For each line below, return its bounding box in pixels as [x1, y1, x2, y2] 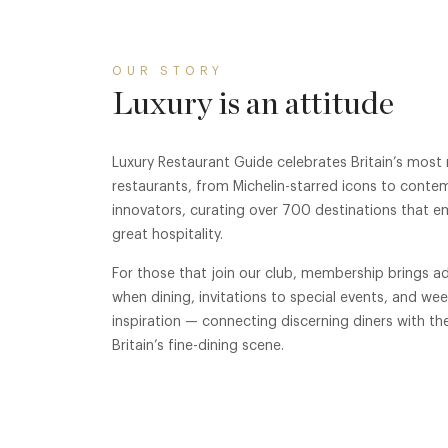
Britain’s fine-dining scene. [112, 339, 284, 353]
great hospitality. [112, 228, 223, 242]
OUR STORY [112, 65, 225, 77]
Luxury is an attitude [112, 88, 394, 120]
